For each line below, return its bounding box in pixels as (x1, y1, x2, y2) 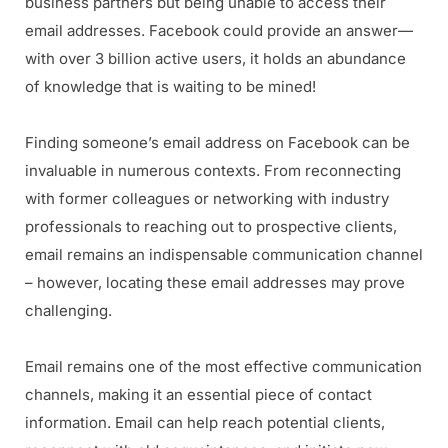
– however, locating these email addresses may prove (25, 273, 405, 293)
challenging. (25, 301, 112, 321)
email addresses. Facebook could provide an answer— (25, 21, 413, 41)
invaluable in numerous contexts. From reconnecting (25, 161, 401, 181)
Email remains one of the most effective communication (25, 357, 422, 377)
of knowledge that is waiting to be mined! (25, 77, 316, 97)
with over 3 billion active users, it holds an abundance (25, 49, 406, 69)
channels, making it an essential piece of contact (25, 385, 372, 405)
